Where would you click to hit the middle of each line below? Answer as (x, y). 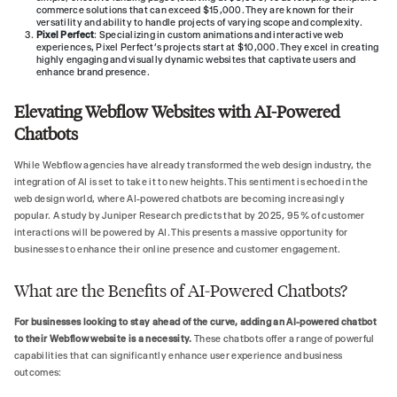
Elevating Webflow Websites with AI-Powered (177, 113)
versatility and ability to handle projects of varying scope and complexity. (199, 23)
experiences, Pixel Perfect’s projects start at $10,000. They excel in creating (207, 48)
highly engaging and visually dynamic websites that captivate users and (196, 60)
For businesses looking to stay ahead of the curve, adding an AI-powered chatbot (195, 322)
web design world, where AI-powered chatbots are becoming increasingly (179, 198)
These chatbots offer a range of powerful (284, 339)
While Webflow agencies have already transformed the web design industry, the (193, 165)
